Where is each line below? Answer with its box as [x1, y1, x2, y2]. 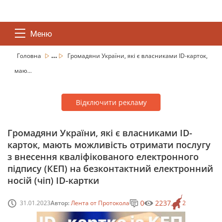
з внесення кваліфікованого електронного [7, 151, 199, 163]
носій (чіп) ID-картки [7, 174, 99, 186]
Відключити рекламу [75, 98, 147, 107]
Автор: [51, 198, 71, 207]
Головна [17, 52, 43, 60]
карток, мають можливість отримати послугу [7, 139, 211, 151]
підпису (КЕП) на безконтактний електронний [7, 163, 213, 174]
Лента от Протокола [71, 198, 129, 207]
